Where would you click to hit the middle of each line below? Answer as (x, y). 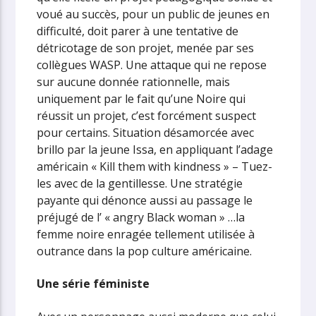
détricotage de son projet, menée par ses (146, 48)
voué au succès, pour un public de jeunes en (153, 14)
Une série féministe (93, 284)
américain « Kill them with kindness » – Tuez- (155, 166)
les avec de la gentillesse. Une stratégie (140, 183)
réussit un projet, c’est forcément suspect (147, 115)
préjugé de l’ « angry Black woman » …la (141, 217)
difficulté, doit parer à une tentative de (138, 31)
